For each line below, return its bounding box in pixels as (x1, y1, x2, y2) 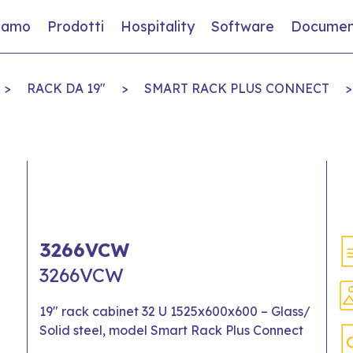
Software (210, 17, 274, 35)
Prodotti (46, 17, 104, 35)
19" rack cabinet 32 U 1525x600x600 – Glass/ (39, 303, 310, 319)
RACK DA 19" (26, 80, 106, 96)
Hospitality (120, 17, 195, 35)
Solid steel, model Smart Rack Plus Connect (39, 321, 303, 338)
